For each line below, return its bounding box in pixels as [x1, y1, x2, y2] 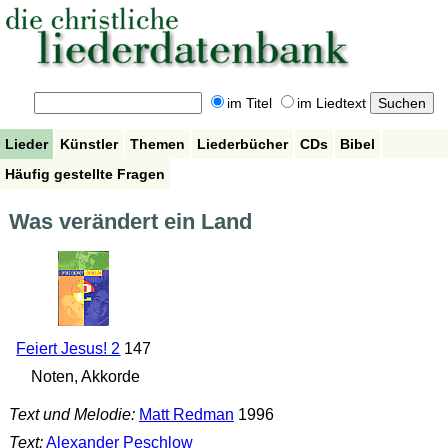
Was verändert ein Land [8, 209, 252, 235]
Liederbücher [197, 135, 288, 152]
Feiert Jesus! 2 [16, 340, 121, 358]
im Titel [226, 95, 272, 112]
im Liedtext [296, 95, 366, 112]
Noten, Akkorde [27, 368, 141, 386]
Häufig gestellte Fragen [5, 165, 165, 182]
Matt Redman [138, 405, 234, 423]
